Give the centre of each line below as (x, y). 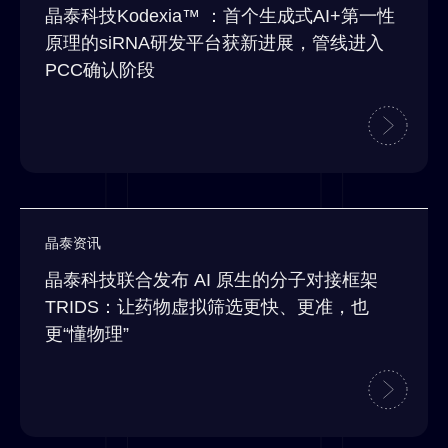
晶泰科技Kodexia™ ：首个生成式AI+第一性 (220, 16)
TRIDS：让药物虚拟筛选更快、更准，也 (207, 307)
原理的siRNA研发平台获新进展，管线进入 (214, 43)
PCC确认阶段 (100, 70)
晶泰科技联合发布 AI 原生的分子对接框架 (211, 280)
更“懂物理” (87, 334)
